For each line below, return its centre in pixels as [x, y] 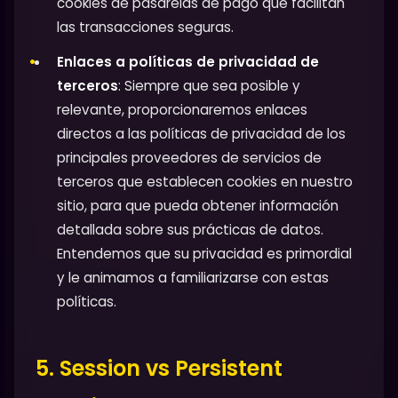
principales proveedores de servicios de [189, 157]
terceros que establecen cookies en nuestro [205, 181]
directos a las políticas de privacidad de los [201, 133]
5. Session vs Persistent [159, 368]
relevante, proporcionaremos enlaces [182, 109]
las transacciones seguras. [145, 27]
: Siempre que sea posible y [209, 85]
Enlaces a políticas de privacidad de [188, 61]
